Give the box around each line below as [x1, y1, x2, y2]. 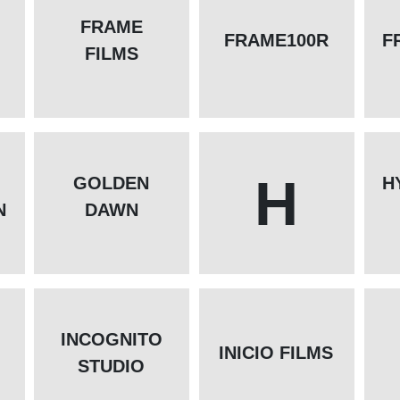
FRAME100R [223, 30, 329, 51]
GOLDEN [73, 173, 150, 194]
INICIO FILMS [219, 343, 334, 363]
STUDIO [78, 356, 146, 377]
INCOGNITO [60, 329, 162, 350]
